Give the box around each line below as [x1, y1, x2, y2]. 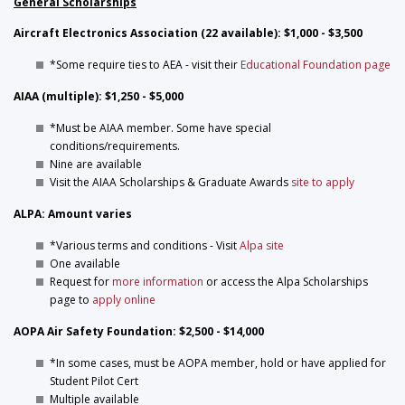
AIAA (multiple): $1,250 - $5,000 [14, 89, 184, 104]
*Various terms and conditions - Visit [50, 238, 240, 253]
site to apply [291, 174, 354, 190]
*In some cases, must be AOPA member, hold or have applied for [50, 355, 386, 371]
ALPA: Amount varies [14, 206, 132, 221]
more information [112, 274, 203, 289]
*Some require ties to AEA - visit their [50, 57, 240, 72]
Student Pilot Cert [50, 373, 138, 389]
